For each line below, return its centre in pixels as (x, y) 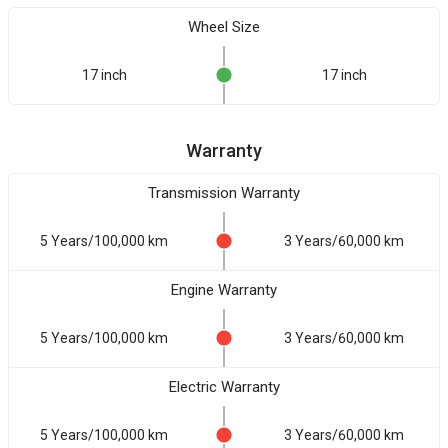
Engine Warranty (224, 290)
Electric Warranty (224, 387)
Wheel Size (224, 27)
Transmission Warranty (224, 193)
